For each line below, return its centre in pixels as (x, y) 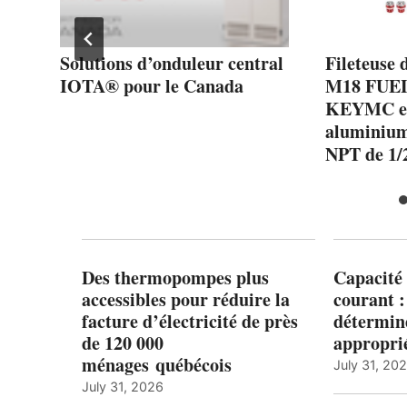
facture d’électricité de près (190, 321)
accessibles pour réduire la (186, 299)
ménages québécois (157, 364)
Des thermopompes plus (175, 277)
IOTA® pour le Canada (152, 85)
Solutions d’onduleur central (172, 63)
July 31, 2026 (123, 386)
